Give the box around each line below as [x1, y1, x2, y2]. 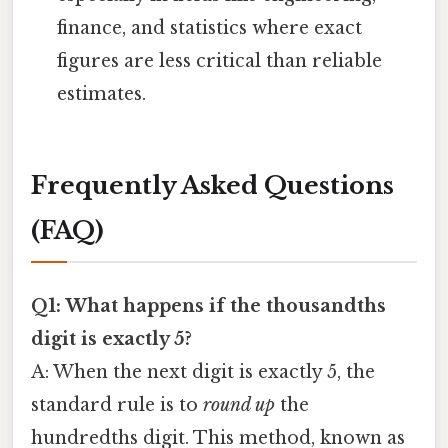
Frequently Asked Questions [31, 171, 394, 201]
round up [203, 393, 275, 416]
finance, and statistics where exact [57, 16, 363, 39]
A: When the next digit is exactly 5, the [31, 360, 375, 383]
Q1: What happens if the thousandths [31, 294, 386, 317]
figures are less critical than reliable [57, 49, 383, 72]
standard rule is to [31, 393, 203, 416]
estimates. [57, 82, 147, 105]
